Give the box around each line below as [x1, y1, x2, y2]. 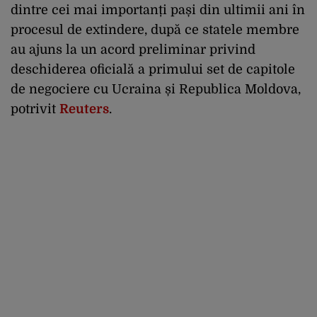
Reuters [59, 101, 109, 116]
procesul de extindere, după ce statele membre [11, 22, 299, 37]
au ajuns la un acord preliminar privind [11, 42, 255, 57]
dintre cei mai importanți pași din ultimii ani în [11, 2, 305, 17]
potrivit [11, 101, 59, 116]
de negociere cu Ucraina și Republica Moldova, [11, 81, 301, 96]
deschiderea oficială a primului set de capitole [11, 62, 295, 76]
